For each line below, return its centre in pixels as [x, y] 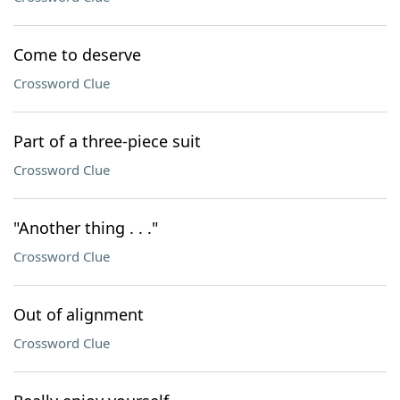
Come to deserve [77, 54]
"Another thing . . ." [86, 228]
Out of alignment [79, 314]
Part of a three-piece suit [107, 141]
